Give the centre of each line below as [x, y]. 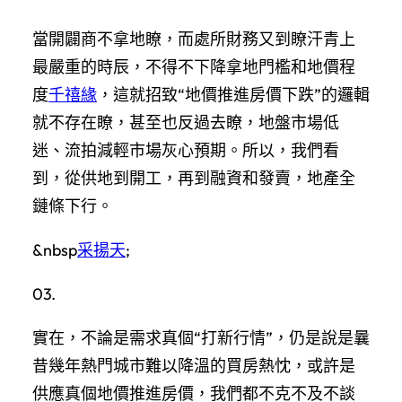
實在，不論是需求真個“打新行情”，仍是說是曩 [201, 337]
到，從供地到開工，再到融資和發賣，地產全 [194, 178]
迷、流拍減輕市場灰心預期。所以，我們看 [186, 150]
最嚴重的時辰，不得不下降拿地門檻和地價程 [194, 66]
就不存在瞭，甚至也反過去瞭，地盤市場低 [186, 122]
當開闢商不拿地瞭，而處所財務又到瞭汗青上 [194, 39]
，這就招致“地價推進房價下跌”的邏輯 [233, 94]
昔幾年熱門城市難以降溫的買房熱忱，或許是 [194, 365]
